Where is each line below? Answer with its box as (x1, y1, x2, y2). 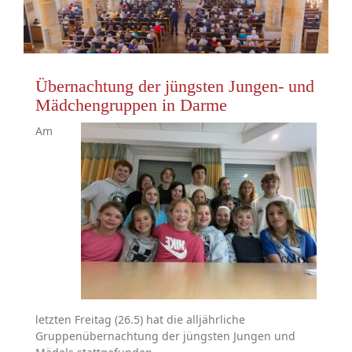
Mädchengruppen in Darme (35, 95, 227, 115)
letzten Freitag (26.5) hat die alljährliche (35, 312, 245, 328)
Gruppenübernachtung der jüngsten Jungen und (35, 328, 295, 344)
